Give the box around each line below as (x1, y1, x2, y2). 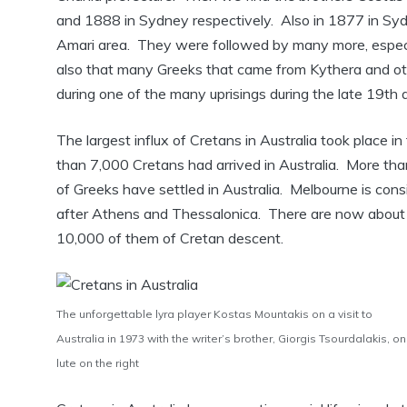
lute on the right (56, 356, 139, 370)
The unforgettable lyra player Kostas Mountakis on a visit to (56, 307, 372, 321)
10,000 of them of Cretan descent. (56, 229, 283, 247)
